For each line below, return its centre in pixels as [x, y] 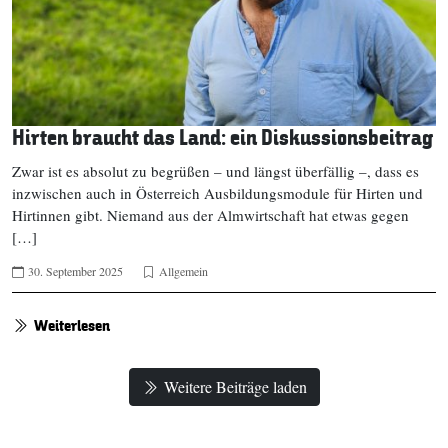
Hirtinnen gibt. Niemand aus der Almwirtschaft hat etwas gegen [210, 215]
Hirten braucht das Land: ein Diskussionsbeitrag [222, 139]
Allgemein [183, 271]
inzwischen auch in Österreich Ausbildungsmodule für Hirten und [217, 193]
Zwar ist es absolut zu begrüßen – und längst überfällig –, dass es [215, 171]
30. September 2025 [75, 271]
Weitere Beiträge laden [235, 387]
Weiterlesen [72, 326]
